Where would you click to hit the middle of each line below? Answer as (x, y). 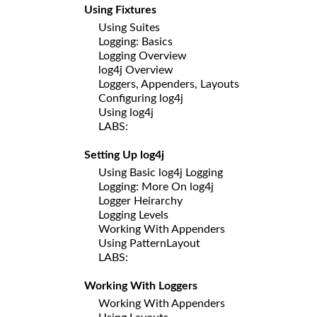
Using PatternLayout (149, 243)
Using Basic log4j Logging (161, 172)
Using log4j (126, 112)
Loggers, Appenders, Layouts (169, 84)
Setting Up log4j (124, 155)
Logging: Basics (136, 41)
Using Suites (129, 27)
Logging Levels (133, 215)
